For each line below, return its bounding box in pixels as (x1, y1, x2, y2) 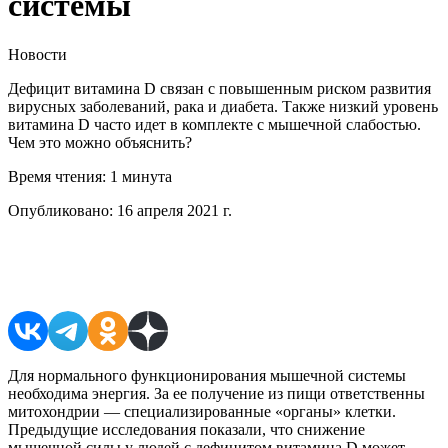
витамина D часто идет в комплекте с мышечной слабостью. (8, 115, 421, 133)
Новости (8, 45, 67, 63)
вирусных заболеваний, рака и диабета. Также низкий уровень (8, 97, 438, 115)
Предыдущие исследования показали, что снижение (8, 420, 365, 438)
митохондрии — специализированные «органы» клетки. (8, 402, 396, 420)
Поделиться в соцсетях (8, 259, 258, 286)
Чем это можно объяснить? (8, 133, 192, 151)
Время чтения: (8, 167, 106, 185)
